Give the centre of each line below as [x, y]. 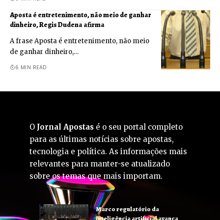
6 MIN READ [31, 67]
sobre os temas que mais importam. [96, 176]
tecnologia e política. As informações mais [108, 151]
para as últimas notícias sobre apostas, [102, 139]
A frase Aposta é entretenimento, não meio [80, 41]
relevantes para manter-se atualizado [100, 164]
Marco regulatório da [127, 209]
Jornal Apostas [65, 127]
